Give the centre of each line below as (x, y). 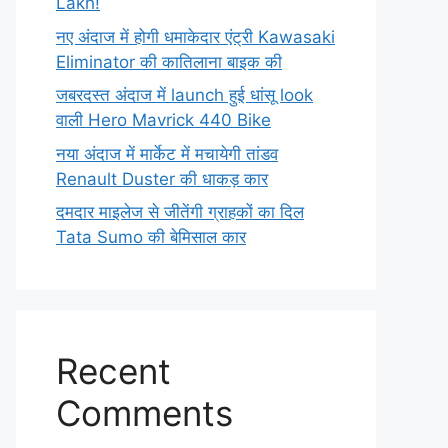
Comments (144, 413)
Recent (113, 371)
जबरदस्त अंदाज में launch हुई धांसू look (184, 95)
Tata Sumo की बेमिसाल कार (151, 237)
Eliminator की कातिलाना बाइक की (169, 61)
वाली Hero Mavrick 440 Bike (163, 120)
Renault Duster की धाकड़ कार (162, 178)
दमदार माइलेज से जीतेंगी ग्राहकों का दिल (180, 212)
